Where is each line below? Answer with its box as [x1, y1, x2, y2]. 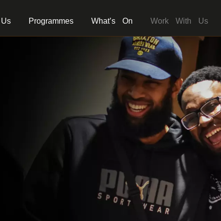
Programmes [29, 17, 74, 25]
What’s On [91, 17, 133, 25]
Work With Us [150, 17, 208, 25]
